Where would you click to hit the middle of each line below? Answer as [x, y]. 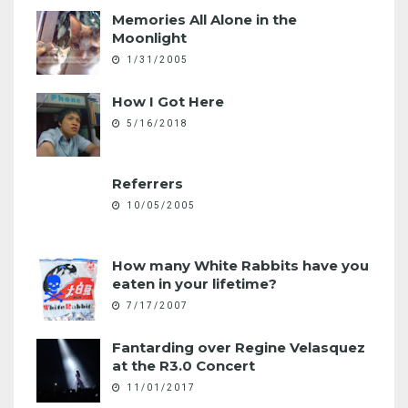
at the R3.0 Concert [184, 366]
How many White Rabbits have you [240, 265]
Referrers [148, 184]
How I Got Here [168, 102]
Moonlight [149, 38]
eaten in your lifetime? [194, 284]
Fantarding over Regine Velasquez [239, 347]
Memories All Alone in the [204, 20]
